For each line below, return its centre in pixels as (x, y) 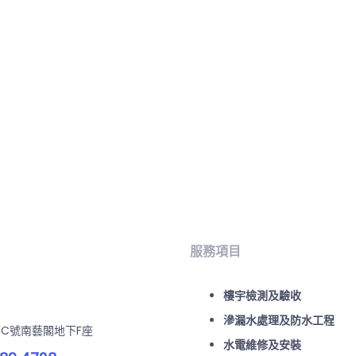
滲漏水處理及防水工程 (279, 320)
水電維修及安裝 (262, 344)
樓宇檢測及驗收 (262, 295)
